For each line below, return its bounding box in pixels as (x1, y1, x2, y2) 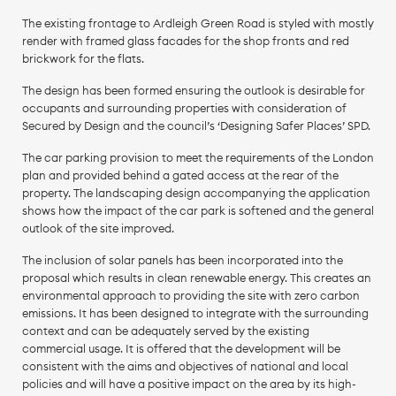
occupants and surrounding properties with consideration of (21, 101, 346, 115)
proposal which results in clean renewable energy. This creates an (21, 270, 371, 285)
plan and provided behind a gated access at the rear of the (21, 168, 339, 182)
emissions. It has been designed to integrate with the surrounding (21, 306, 369, 320)
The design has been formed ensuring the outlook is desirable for (21, 83, 365, 97)
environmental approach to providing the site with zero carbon (21, 288, 360, 302)
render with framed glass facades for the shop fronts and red (21, 34, 349, 48)
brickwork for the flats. (21, 51, 144, 65)
